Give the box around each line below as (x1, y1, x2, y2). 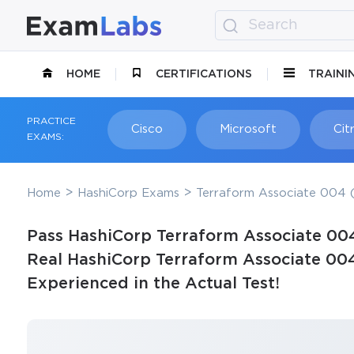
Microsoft (219, 123, 277, 134)
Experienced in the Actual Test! (26, 276, 280, 291)
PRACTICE (26, 117, 76, 126)
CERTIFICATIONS (156, 69, 253, 79)
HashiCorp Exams (77, 187, 179, 198)
